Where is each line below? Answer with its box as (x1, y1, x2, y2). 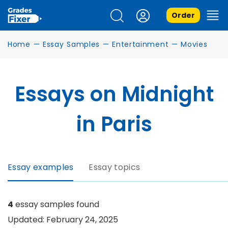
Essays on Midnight (14, 80, 214, 108)
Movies (181, 39, 208, 49)
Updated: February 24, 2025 (8, 214, 118, 225)
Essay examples (8, 161, 74, 173)
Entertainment (112, 39, 169, 49)
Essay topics (89, 161, 140, 173)
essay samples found (13, 198, 99, 210)
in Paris (76, 110, 152, 138)
